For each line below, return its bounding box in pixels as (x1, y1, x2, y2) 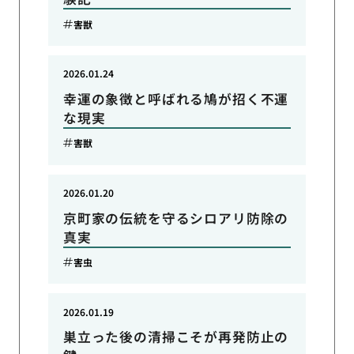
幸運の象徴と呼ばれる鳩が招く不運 (62, 88, 289, 108)
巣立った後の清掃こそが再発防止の (62, 327, 289, 347)
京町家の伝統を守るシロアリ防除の (62, 208, 289, 228)
